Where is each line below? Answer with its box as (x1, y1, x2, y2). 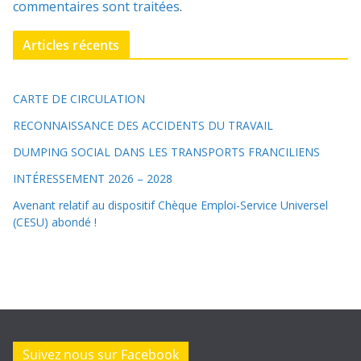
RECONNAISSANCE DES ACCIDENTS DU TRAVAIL (13, 117, 273, 133)
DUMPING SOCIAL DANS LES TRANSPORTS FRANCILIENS (13, 143, 320, 160)
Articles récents (23, 35, 120, 54)
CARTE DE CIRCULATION (13, 90, 145, 106)
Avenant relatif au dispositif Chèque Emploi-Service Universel (13, 197, 328, 213)
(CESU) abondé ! (13, 214, 97, 230)
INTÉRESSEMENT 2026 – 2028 (13, 170, 172, 186)
